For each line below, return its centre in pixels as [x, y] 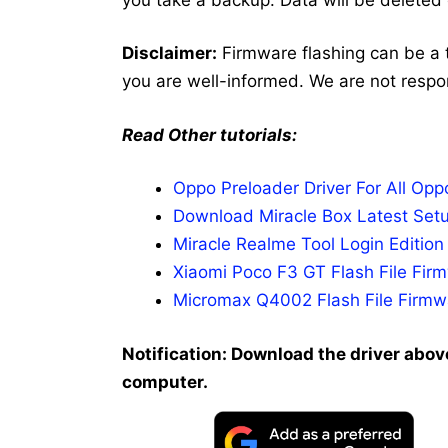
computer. [165, 381]
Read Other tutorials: [209, 134]
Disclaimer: [169, 53]
